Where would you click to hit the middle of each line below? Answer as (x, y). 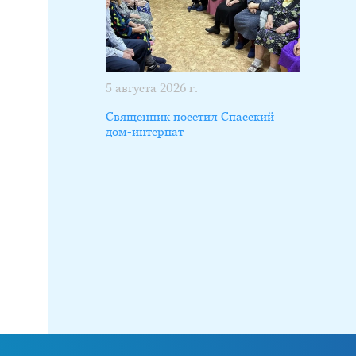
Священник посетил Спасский (190, 117)
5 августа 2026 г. (151, 88)
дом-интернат (144, 132)
